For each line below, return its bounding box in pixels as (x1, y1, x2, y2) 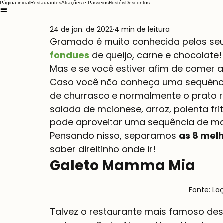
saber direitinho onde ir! (50, 143, 156, 155)
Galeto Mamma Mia (50, 156, 195, 175)
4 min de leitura (114, 24, 170, 34)
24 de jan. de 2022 (50, 24, 113, 34)
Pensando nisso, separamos (50, 129, 179, 142)
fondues (50, 49, 89, 61)
